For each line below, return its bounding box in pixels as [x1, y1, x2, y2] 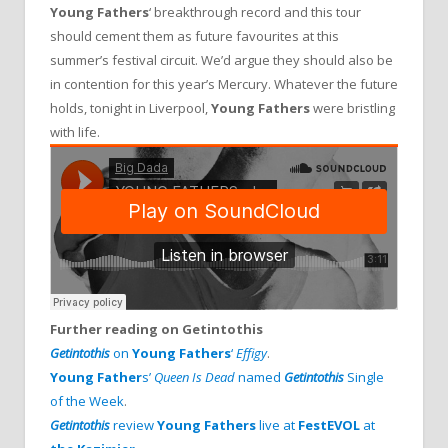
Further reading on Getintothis [50, 320, 263, 339]
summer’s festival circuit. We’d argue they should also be [50, 51, 393, 70]
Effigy [236, 344, 267, 363]
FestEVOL [298, 416, 360, 435]
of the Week [50, 392, 124, 411]
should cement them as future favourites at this [50, 27, 339, 46]
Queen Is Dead [154, 368, 235, 387]
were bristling [310, 99, 395, 118]
